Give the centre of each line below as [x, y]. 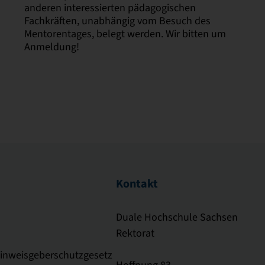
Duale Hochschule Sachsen [177, 217]
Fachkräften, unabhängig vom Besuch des [117, 20]
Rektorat [135, 233]
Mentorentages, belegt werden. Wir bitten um [125, 33]
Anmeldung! [51, 46]
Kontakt [137, 184]
